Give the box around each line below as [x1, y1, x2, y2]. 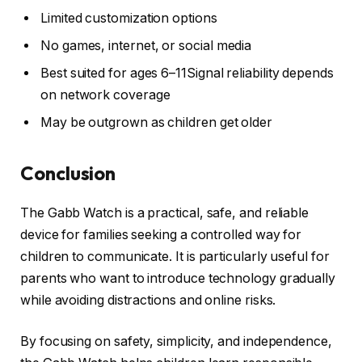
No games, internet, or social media [40, 37, 252, 53]
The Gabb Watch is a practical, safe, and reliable [20, 204, 309, 221]
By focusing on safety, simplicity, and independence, [20, 334, 332, 350]
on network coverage [40, 86, 170, 103]
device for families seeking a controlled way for [20, 226, 302, 242]
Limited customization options [40, 10, 217, 26]
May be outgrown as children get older [40, 114, 273, 130]
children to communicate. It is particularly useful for [20, 248, 330, 264]
